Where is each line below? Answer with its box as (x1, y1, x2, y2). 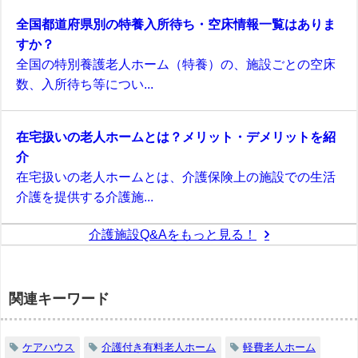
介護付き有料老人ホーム (101, 342, 217, 353)
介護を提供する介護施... (16, 190, 153, 204)
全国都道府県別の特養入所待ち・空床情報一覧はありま (16, 18, 336, 31)
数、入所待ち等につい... (16, 78, 153, 91)
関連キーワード (9, 292, 109, 307)
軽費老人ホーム (242, 342, 316, 353)
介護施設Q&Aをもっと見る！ (89, 228, 257, 241)
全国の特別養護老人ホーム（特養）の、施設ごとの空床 (16, 58, 336, 71)
